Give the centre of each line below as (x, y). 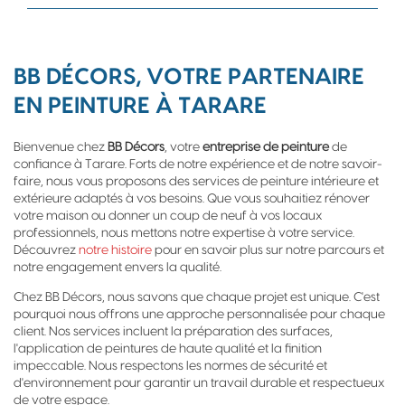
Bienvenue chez (61, 147)
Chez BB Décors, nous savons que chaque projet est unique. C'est (197, 297)
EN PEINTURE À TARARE (140, 106)
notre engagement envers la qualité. (118, 268)
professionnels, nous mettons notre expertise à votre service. (184, 233)
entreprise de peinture (266, 147)
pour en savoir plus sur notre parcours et (268, 250)
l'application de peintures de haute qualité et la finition (168, 349)
